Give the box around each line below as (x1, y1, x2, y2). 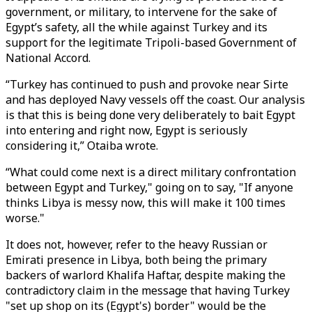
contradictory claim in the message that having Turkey (6, 283, 290, 298)
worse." (6, 210, 45, 226)
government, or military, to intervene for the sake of (6, 4, 277, 19)
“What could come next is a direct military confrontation (6, 164, 296, 180)
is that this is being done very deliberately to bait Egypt (6, 107, 295, 123)
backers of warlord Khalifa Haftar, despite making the (6, 267, 286, 283)
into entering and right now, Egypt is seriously (6, 123, 247, 138)
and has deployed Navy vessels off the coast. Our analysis (6, 92, 305, 107)
